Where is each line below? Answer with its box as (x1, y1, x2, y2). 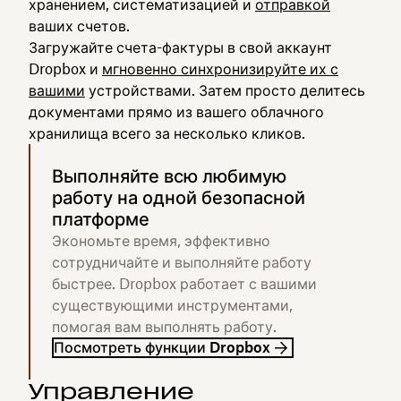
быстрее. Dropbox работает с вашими (52, 275, 317, 293)
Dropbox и (29, 60, 102, 78)
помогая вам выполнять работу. (52, 318, 277, 336)
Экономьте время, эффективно (52, 232, 270, 250)
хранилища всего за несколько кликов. (29, 124, 305, 142)
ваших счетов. (29, 17, 130, 35)
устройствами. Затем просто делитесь (85, 81, 365, 99)
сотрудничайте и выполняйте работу (52, 253, 311, 271)
